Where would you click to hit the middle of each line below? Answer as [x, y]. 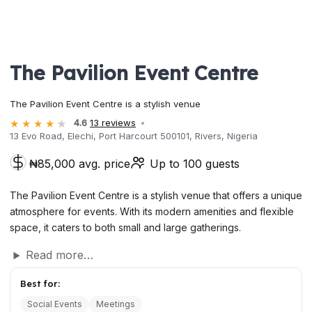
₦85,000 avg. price [80, 164]
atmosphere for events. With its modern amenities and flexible [152, 212]
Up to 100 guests [195, 164]
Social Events [55, 304]
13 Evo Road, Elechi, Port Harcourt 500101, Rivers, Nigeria [134, 136]
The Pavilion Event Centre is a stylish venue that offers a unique [156, 196]
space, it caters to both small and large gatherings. [125, 228]
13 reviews [113, 123]
